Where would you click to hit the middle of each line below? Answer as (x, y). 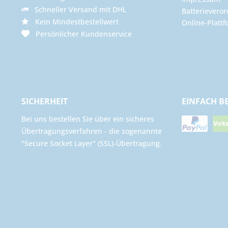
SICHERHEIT (45, 102)
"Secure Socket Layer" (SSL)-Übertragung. (92, 144)
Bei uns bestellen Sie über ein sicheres (88, 119)
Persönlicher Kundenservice (81, 34)
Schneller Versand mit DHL (77, 10)
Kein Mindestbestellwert (74, 22)
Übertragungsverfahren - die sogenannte (92, 131)
